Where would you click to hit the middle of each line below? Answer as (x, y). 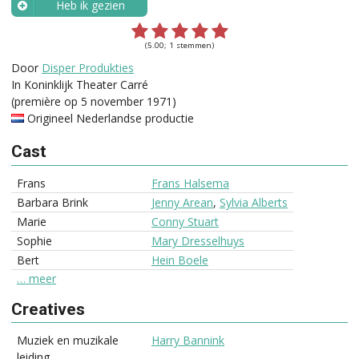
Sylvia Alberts (254, 203)
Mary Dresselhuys (198, 241)
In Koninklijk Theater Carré (80, 85)
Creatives (48, 309)
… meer (36, 278)
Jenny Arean (182, 203)
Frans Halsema (190, 184)
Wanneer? (90, 27)
